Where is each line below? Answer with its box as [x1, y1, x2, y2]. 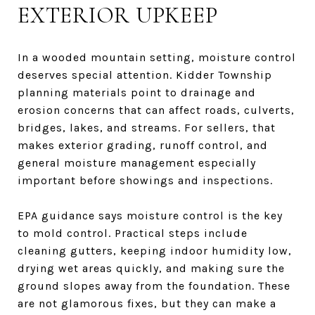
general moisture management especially [18, 155, 256, 169]
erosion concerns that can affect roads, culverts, [18, 103, 295, 117]
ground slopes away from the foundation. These [18, 278, 290, 292]
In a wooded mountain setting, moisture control [18, 50, 296, 64]
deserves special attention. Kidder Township [18, 67, 272, 82]
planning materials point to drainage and [18, 85, 256, 99]
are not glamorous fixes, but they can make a [18, 296, 276, 310]
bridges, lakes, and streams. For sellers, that [18, 120, 276, 134]
